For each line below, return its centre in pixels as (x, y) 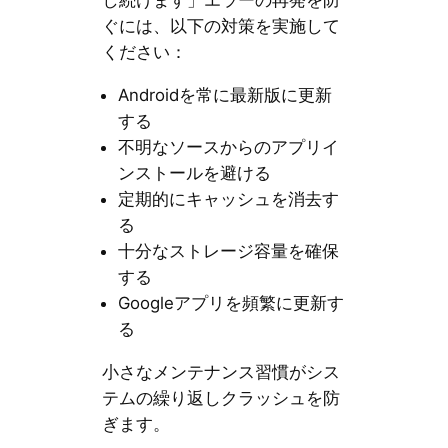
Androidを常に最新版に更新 (224, 95)
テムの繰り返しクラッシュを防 (220, 397)
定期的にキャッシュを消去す (228, 199)
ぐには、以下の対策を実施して (220, 26)
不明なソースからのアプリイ (228, 147)
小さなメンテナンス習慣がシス (220, 371)
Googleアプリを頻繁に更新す (230, 303)
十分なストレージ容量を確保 (228, 251)
